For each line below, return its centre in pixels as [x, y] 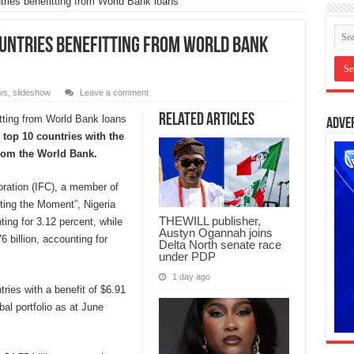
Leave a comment [114, 93]
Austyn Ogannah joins [215, 233]
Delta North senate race [220, 245]
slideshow [31, 93]
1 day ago [191, 277]
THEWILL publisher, [209, 221]
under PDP [187, 257]
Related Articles [206, 121]
